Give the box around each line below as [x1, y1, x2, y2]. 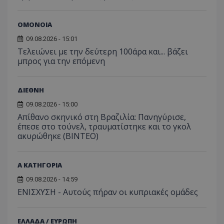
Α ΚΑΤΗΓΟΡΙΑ [17, 160, 62, 170]
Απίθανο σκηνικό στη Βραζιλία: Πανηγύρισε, [17, 111, 186, 123]
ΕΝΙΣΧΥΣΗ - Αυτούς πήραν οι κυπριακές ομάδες [17, 186, 198, 198]
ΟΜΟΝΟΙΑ [17, 20, 52, 29]
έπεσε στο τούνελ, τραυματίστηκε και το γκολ [17, 121, 191, 132]
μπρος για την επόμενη [17, 55, 105, 67]
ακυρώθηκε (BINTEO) [17, 130, 98, 142]
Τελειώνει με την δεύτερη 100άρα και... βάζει [17, 46, 188, 57]
